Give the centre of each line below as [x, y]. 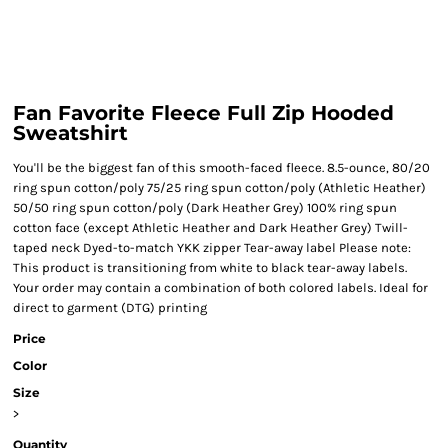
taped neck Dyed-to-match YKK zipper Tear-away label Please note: [212, 247]
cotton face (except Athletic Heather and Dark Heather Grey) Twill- [210, 227]
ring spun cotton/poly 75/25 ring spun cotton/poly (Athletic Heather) [219, 187]
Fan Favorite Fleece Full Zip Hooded [203, 113]
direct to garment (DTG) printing [110, 307]
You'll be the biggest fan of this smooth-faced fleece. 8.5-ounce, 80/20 [221, 167]
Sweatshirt [70, 133]
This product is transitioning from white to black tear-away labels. [210, 267]
